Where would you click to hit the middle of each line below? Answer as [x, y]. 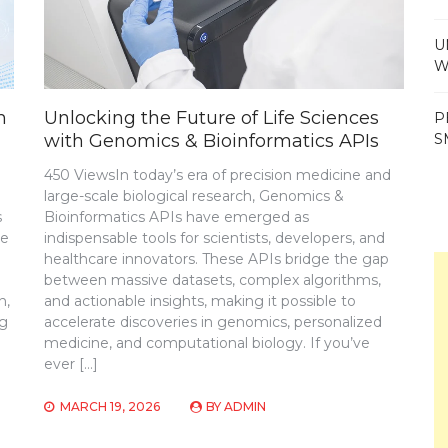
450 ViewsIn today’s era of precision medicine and [218, 174]
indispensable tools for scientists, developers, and [215, 237]
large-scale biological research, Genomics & [194, 195]
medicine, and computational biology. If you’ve [207, 342]
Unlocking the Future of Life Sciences [212, 117]
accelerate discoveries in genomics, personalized [213, 321]
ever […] [71, 363]
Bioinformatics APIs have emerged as [177, 216]
